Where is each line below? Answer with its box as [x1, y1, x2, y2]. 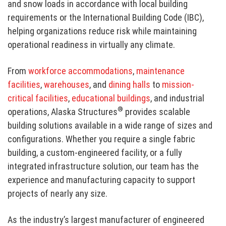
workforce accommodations [28, 65, 133, 76]
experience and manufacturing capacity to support [8, 174, 196, 185]
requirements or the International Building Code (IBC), [8, 12, 204, 23]
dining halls [108, 79, 151, 90]
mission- [162, 79, 195, 90]
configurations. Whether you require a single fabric [8, 133, 196, 144]
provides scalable [123, 106, 191, 117]
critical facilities [8, 92, 69, 103]
